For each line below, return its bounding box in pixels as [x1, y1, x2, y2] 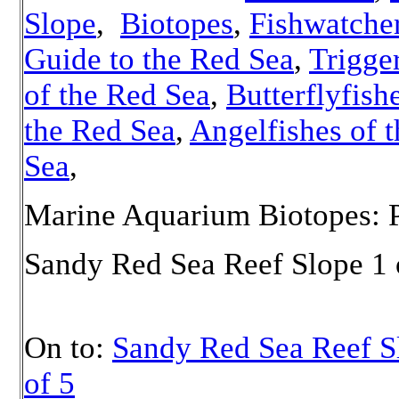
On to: [24, 330, 112, 366]
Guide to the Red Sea [24, 42, 294, 77]
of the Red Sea [24, 77, 210, 113]
